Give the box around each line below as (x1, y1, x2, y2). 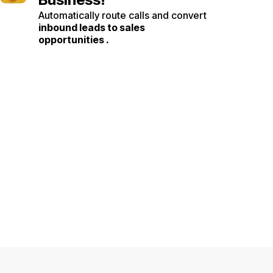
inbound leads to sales (38, 21, 145, 34)
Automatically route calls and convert (38, 9, 207, 21)
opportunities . (38, 33, 109, 46)
